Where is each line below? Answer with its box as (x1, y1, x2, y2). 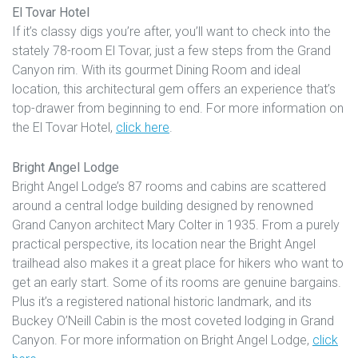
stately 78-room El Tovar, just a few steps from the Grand (12, 42, 331, 58)
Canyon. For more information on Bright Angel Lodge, (12, 332, 312, 348)
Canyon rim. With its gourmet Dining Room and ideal (12, 62, 300, 78)
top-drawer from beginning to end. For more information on (12, 100, 344, 116)
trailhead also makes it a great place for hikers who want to (12, 255, 344, 271)
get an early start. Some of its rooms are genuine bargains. (12, 274, 341, 290)
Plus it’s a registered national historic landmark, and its (12, 293, 312, 309)
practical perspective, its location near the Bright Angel (12, 236, 316, 252)
